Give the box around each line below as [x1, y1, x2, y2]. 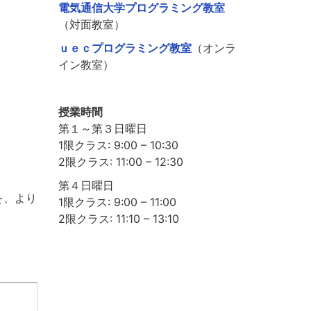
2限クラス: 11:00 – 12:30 [58, 155, 183, 169]
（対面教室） [58, 17, 125, 32]
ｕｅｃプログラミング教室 [58, 41, 192, 56]
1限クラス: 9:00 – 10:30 [58, 138, 178, 153]
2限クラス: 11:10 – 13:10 [58, 212, 179, 226]
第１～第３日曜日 [58, 121, 147, 136]
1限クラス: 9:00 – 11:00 [58, 195, 176, 210]
